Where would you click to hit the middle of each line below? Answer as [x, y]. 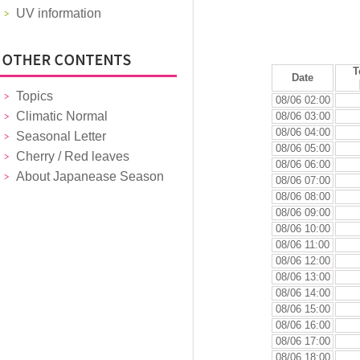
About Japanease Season [90, 176]
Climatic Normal [62, 116]
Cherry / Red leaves [73, 156]
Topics [35, 96]
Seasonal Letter [61, 136]
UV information [59, 13]
